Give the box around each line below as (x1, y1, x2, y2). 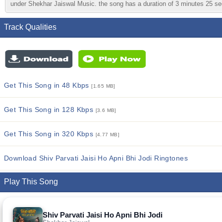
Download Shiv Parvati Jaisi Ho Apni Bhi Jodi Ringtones (4, 154, 188, 162)
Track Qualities (4, 23, 56, 31)
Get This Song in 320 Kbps (4, 130, 96, 138)
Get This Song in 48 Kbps (4, 81, 92, 89)
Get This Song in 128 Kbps (4, 106, 96, 113)
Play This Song (4, 177, 58, 186)
